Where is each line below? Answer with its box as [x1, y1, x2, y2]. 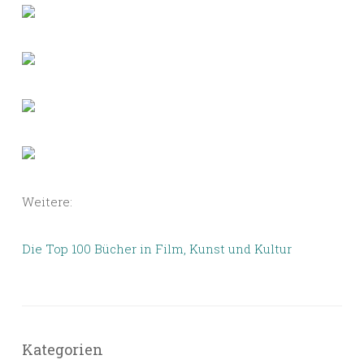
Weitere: [22, 193, 72, 210]
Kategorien [22, 340, 103, 360]
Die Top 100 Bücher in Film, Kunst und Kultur [22, 240, 292, 258]
